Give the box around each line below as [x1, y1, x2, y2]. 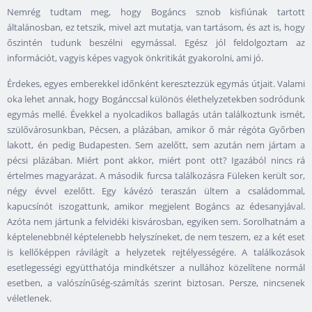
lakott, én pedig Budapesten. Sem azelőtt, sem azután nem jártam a [7, 139, 305, 152]
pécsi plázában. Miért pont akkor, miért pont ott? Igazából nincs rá [7, 154, 305, 167]
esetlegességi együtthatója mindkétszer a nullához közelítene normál [7, 261, 305, 274]
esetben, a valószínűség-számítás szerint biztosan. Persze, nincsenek [7, 276, 305, 290]
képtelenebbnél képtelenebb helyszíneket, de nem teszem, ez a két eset [7, 231, 305, 244]
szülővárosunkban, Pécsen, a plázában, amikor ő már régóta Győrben [7, 123, 305, 136]
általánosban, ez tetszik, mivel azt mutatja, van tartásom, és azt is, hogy [7, 21, 305, 34]
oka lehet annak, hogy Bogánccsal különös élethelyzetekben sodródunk [7, 93, 305, 106]
